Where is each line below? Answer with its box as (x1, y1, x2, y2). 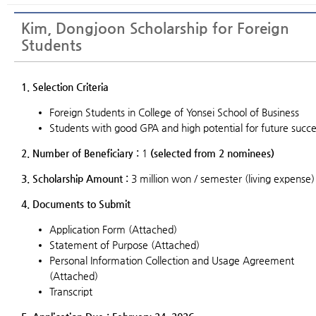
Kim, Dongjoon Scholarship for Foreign (21, 20, 289, 37)
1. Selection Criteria (21, 81, 109, 92)
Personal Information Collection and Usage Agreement (49, 255, 294, 266)
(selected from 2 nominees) (150, 147, 274, 159)
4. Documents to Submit (21, 198, 130, 209)
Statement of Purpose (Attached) (49, 239, 200, 250)
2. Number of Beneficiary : (21, 147, 139, 159)
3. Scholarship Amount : (21, 173, 128, 184)
